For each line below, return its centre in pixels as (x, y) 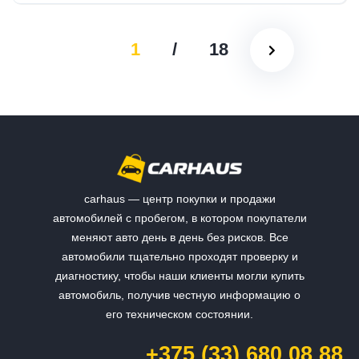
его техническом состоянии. (179, 314)
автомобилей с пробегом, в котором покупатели (179, 218)
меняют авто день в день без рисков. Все (179, 237)
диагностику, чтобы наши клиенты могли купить (179, 275)
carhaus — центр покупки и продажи (179, 198)
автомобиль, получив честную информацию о (179, 294)
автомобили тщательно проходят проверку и (179, 256)
